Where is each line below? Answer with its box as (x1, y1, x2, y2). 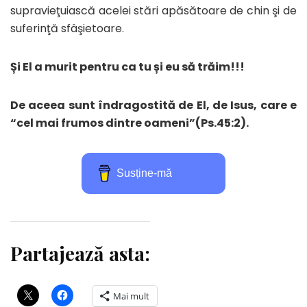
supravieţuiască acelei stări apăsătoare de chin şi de (10, 2, 297, 19)
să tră (182, 58, 215, 75)
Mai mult (113, 289, 149, 302)
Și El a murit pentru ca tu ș (10, 58, 160, 75)
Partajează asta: (10, 240, 150, 266)
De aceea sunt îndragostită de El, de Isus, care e (10, 97, 297, 113)
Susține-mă (116, 167, 173, 179)
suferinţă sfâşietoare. (10, 20, 124, 36)
